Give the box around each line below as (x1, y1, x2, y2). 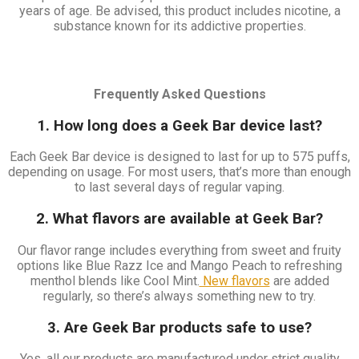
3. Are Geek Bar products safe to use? (47, 318, 312, 337)
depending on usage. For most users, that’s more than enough (8, 164, 351, 180)
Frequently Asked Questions (93, 87, 266, 103)
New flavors (199, 272, 270, 288)
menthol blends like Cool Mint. (30, 272, 200, 288)
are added (269, 272, 329, 288)
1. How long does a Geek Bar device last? (37, 116, 322, 135)
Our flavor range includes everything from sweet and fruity (18, 242, 341, 258)
